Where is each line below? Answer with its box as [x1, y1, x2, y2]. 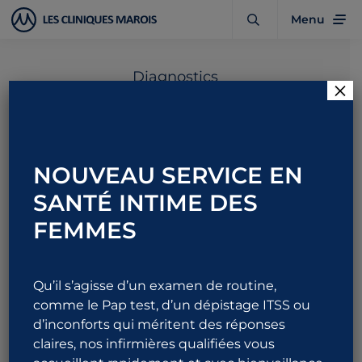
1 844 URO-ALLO [64, 240, 173, 255]
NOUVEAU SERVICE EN [33, 162, 304, 189]
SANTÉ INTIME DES [33, 189, 259, 217]
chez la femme [82, 133, 267, 162]
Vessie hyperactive [58, 99, 292, 129]
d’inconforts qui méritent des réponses [33, 317, 286, 332]
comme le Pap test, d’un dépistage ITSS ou [33, 297, 311, 313]
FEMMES [33, 217, 137, 244]
